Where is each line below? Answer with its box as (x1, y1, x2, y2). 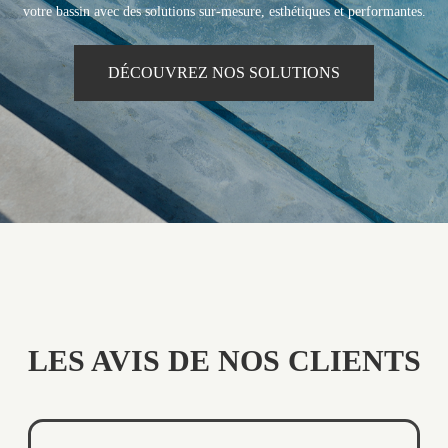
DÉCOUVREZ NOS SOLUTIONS (108, 64, 340, 81)
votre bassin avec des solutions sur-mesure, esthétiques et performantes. (22, 4, 426, 19)
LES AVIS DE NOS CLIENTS (27, 343, 421, 377)
